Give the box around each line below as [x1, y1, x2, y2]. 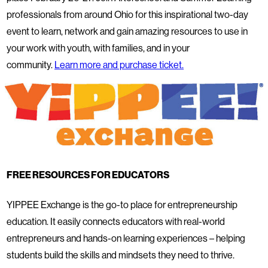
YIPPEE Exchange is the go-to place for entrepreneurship [7, 199, 237, 211]
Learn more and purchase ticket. [54, 59, 184, 71]
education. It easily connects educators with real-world [7, 215, 225, 228]
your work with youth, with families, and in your [7, 42, 190, 54]
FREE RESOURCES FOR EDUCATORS [7, 169, 169, 181]
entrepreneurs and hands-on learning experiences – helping [7, 232, 245, 245]
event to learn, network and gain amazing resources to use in [7, 25, 248, 38]
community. [7, 59, 54, 71]
